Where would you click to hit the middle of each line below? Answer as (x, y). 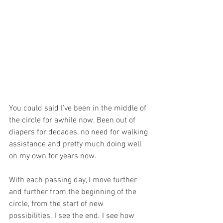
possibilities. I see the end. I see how (73, 216)
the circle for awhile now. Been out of (73, 121)
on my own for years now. (53, 157)
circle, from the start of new (57, 204)
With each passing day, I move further (74, 180)
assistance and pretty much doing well (76, 145)
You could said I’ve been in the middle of (79, 109)
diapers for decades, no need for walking (79, 133)
